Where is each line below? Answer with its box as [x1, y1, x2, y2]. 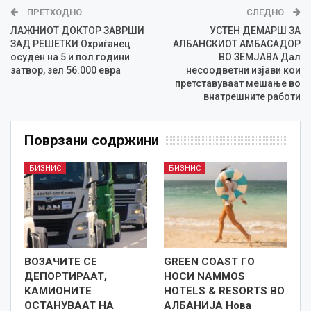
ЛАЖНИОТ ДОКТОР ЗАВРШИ [10, 25, 144, 37]
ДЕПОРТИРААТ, [24, 269, 107, 283]
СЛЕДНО [246, 7, 286, 18]
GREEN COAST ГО [164, 255, 255, 268]
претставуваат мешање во [175, 78, 301, 90]
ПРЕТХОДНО [25, 7, 82, 18]
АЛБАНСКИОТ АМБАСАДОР [173, 38, 301, 50]
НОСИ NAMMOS [164, 269, 245, 283]
